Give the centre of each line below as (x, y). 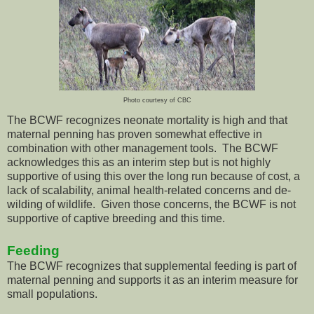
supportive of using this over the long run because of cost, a (153, 177)
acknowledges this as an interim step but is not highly (139, 163)
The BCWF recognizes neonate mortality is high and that (147, 121)
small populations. (52, 294)
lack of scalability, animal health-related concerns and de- (149, 191)
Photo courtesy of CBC (157, 101)
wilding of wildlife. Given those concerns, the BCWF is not (151, 205)
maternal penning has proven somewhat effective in (135, 135)
